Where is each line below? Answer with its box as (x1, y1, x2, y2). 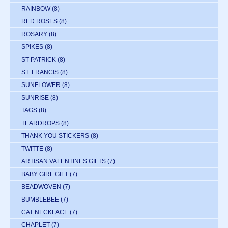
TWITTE (21, 145, 43, 153)
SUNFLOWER (21, 81, 61, 89)
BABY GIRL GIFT (21, 170, 68, 178)
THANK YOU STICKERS (21, 132, 89, 140)
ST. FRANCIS (21, 69, 59, 76)
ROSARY (21, 31, 47, 38)
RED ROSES (21, 18, 58, 25)
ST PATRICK (21, 56, 56, 64)
